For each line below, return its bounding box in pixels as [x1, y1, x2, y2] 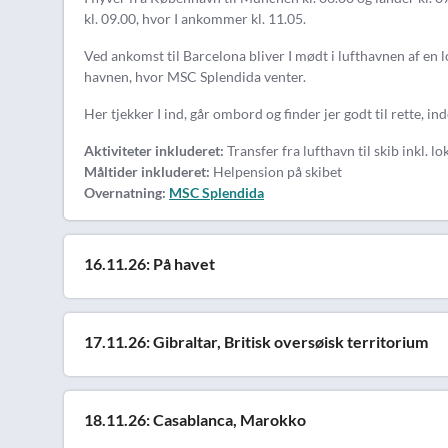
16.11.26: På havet [84, 254, 215, 273]
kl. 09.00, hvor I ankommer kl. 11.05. [84, 10, 306, 27]
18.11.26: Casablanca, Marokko [84, 410, 306, 429]
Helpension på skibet [210, 163, 342, 180]
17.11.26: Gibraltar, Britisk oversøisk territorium [84, 332, 428, 351]
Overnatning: [84, 184, 166, 201]
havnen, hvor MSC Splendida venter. [84, 68, 306, 85]
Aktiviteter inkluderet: [84, 142, 224, 159]
